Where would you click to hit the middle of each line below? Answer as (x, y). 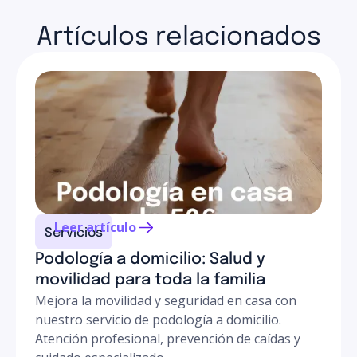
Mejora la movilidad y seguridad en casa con (166, 300)
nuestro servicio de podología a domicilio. (158, 320)
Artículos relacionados (178, 38)
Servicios (74, 233)
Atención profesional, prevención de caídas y (168, 339)
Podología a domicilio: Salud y (150, 259)
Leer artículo (95, 227)
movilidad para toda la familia (150, 280)
